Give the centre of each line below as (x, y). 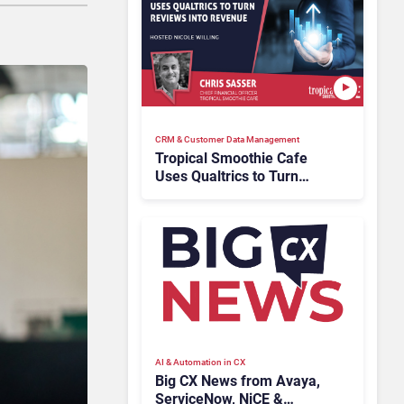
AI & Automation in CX (200, 362)
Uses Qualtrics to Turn (227, 176)
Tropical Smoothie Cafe (231, 158)
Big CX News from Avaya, (238, 381)
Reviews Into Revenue (227, 194)
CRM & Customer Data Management (227, 139)
